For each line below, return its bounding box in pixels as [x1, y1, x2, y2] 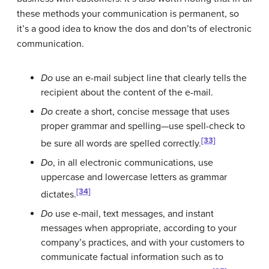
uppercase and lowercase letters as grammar [41, 171, 227, 183]
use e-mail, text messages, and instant [53, 208, 214, 220]
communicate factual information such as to [41, 251, 223, 264]
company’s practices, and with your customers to [41, 237, 244, 249]
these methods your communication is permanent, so [17, 7, 239, 20]
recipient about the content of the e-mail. [41, 86, 213, 98]
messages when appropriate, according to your [41, 222, 237, 235]
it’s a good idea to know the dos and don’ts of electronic [17, 22, 252, 35]
